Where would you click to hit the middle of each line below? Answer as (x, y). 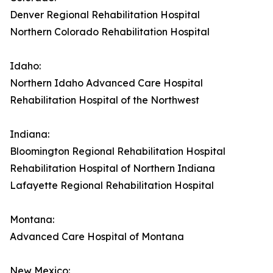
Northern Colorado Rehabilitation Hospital (110, 32)
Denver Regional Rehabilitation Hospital (105, 15)
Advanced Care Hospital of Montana (97, 237)
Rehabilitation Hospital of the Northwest (105, 100)
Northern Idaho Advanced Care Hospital (106, 83)
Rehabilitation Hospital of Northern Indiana (112, 168)
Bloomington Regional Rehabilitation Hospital (118, 151)
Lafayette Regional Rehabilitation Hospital (112, 186)
